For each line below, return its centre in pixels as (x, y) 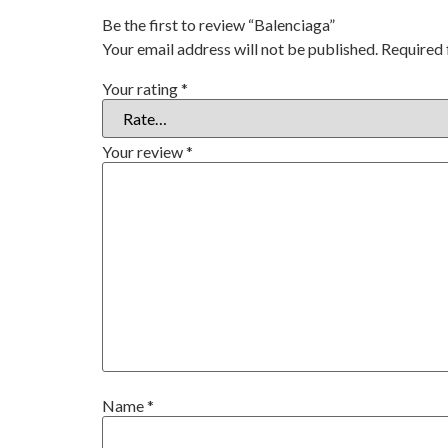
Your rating (141, 89)
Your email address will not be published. (240, 48)
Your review (144, 152)
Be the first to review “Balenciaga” (218, 24)
